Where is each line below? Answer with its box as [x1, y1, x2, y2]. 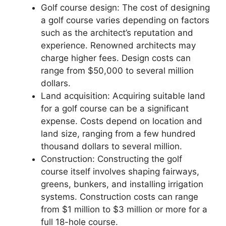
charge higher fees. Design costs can [41, 52, 191, 63]
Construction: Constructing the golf [41, 153, 182, 164]
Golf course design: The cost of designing [41, 2, 210, 13]
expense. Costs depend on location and [41, 116, 202, 126]
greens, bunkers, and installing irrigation [41, 179, 203, 189]
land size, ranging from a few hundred [41, 128, 196, 139]
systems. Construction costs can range [41, 191, 198, 202]
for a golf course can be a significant [41, 103, 189, 114]
